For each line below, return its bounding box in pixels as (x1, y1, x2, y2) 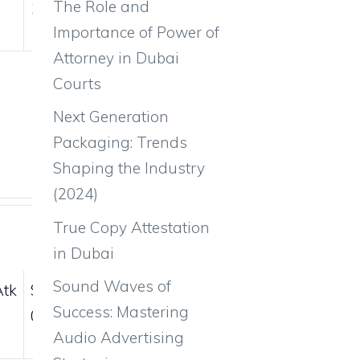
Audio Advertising (53, 328, 184, 347)
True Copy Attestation (53, 217, 210, 237)
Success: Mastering (53, 302, 189, 321)
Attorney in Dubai (53, 47, 179, 67)
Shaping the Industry (53, 158, 205, 178)
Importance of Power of (53, 22, 219, 42)
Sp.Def (31, 280, 76, 301)
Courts (53, 73, 101, 93)
